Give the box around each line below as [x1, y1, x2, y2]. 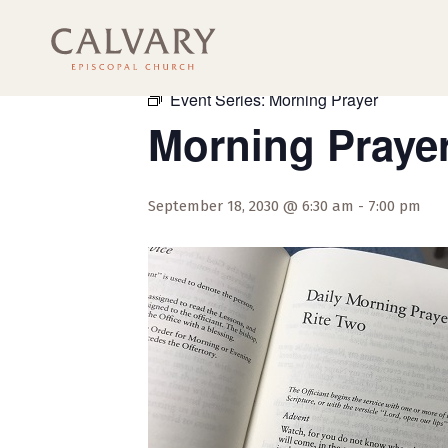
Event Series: [170, 88, 269, 111]
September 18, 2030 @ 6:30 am [148, 197, 354, 215]
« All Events [148, 50, 238, 73]
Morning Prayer [269, 88, 378, 111]
